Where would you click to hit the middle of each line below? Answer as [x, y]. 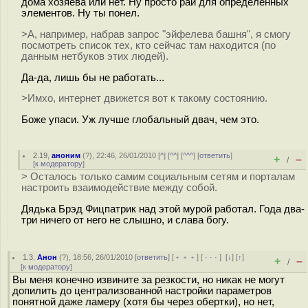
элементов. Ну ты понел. [80, 13]
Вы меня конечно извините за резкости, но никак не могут [148, 280]
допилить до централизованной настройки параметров [142, 291]
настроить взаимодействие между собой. [119, 188]
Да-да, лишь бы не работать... [93, 77]
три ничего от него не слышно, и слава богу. [125, 220]
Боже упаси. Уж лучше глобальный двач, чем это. [140, 120]
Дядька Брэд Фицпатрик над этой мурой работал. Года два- [163, 209]
